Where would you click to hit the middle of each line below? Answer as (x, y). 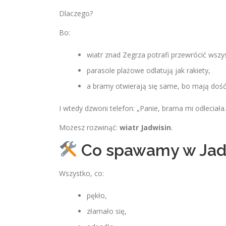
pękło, (97, 195)
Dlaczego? (76, 13)
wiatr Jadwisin (145, 127)
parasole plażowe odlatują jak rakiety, (149, 70)
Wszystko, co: (81, 173)
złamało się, (107, 211)
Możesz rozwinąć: (89, 127)
